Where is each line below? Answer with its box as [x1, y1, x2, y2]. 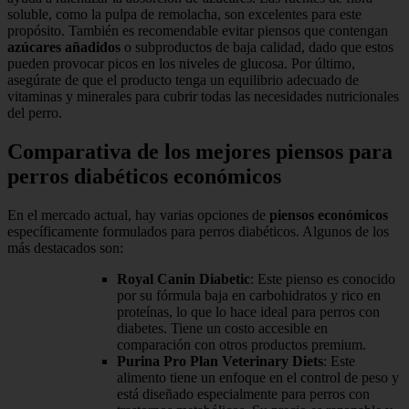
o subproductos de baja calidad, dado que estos [121, 39, 393, 56]
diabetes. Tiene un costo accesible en [117, 320, 328, 337]
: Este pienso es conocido [250, 271, 395, 288]
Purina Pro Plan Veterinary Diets [117, 353, 323, 370]
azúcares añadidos [7, 39, 121, 56]
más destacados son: [7, 240, 123, 257]
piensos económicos [269, 207, 388, 224]
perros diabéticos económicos [7, 164, 281, 189]
